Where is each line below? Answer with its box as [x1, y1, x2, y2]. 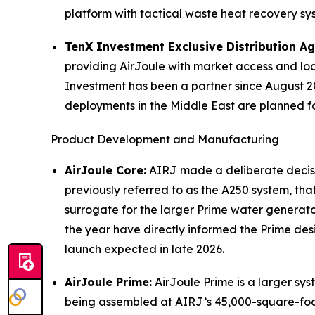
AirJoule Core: [65, 162, 146, 177]
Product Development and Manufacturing [51, 131, 279, 146]
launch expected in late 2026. [65, 241, 224, 256]
